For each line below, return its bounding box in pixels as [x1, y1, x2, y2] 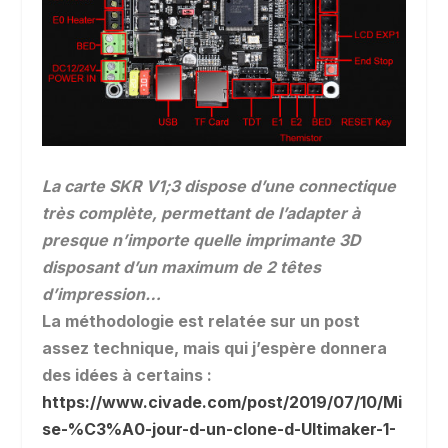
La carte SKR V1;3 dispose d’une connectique [42, 176, 397, 197]
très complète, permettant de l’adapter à [42, 203, 361, 224]
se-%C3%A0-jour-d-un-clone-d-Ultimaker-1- [42, 419, 397, 440]
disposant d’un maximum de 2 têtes [42, 257, 322, 278]
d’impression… [42, 284, 162, 305]
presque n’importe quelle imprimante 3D [42, 230, 362, 251]
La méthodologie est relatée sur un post [42, 311, 361, 332]
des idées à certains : [42, 365, 213, 386]
